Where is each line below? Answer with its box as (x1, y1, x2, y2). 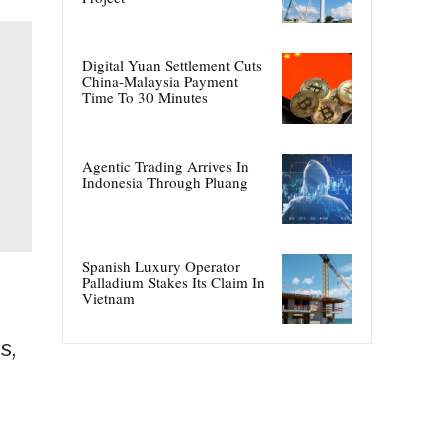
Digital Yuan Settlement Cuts (82, 55, 262, 76)
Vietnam (82, 287, 135, 308)
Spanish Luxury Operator (82, 255, 240, 276)
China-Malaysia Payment (82, 71, 238, 92)
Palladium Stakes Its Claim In (82, 271, 265, 292)
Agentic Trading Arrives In (82, 155, 249, 176)
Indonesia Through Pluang (82, 171, 248, 192)
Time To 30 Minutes (82, 87, 208, 108)
